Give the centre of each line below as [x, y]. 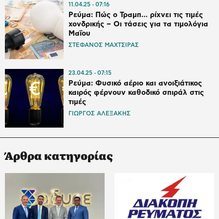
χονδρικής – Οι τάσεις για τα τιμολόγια [138, 24]
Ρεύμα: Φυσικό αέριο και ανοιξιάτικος [135, 84]
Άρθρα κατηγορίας [59, 155]
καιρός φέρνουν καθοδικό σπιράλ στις [136, 93]
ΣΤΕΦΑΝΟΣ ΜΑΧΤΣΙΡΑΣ [104, 45]
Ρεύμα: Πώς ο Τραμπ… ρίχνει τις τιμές [136, 15]
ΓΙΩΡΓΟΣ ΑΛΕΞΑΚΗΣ [99, 114]
